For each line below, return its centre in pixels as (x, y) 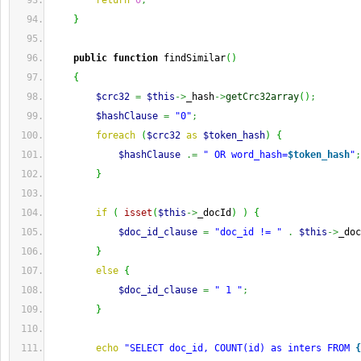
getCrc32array (262, 97)
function (135, 58)
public (90, 58)
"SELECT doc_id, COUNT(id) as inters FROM (240, 348)
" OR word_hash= (245, 155)
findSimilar (192, 58)
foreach (116, 135)
